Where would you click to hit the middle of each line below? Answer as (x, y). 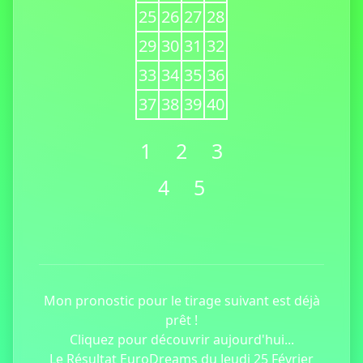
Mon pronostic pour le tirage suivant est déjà (181, 301)
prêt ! (181, 320)
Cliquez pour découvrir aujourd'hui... (181, 340)
